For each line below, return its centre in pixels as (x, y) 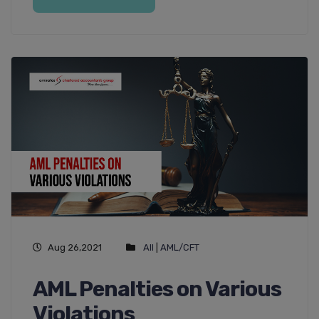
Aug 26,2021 (75, 247)
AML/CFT (180, 247)
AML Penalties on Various (157, 289)
